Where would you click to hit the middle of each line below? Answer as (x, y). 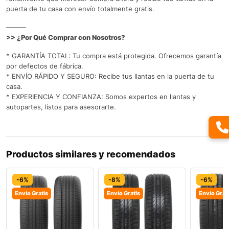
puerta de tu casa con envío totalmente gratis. (80, 8)
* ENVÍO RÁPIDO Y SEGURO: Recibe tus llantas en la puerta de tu (110, 76)
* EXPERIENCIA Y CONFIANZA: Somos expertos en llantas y (101, 96)
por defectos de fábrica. (45, 66)
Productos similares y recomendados (91, 154)
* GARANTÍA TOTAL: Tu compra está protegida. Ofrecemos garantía (114, 55)
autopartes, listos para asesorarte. (61, 107)
